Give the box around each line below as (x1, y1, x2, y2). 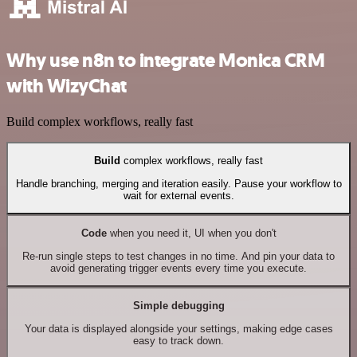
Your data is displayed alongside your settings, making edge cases (24, 322, 333, 335)
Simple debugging (132, 300, 225, 312)
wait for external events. (123, 189, 234, 202)
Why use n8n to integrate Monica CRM (6, 48, 325, 74)
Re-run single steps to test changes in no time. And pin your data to (22, 249, 335, 262)
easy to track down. (133, 334, 224, 347)
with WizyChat (6, 73, 127, 100)
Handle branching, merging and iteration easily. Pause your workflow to (15, 177, 342, 190)
